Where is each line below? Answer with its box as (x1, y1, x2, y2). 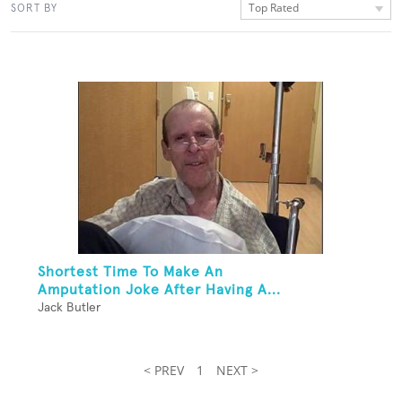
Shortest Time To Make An (38, 265, 223, 280)
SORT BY (11, 2, 57, 14)
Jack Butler (38, 301, 100, 315)
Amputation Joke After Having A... (38, 283, 281, 298)
